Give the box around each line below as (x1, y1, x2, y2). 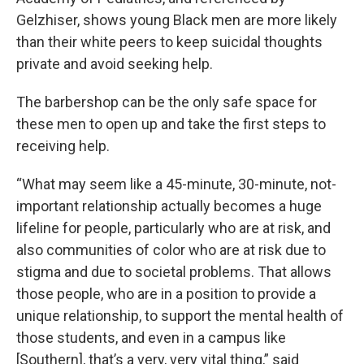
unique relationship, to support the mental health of (16, 306, 344, 324)
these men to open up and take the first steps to (16, 115, 326, 132)
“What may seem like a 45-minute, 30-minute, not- (16, 175, 336, 193)
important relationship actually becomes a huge (16, 197, 322, 214)
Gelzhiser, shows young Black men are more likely (16, 11, 337, 28)
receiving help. (16, 136, 110, 154)
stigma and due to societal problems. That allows (16, 262, 331, 280)
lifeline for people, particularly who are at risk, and (16, 219, 331, 236)
